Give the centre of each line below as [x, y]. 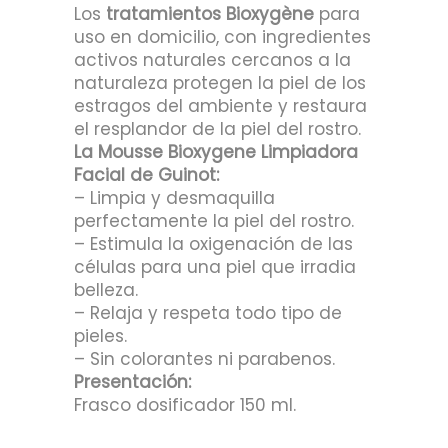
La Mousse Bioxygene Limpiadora [216, 152]
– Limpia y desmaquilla [174, 198]
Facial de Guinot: [149, 175]
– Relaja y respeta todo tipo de [208, 313]
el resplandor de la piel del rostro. [217, 129]
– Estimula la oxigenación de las [213, 244]
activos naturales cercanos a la [212, 60]
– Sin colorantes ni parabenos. [204, 359]
